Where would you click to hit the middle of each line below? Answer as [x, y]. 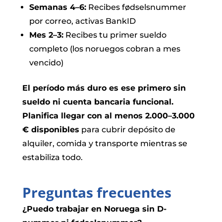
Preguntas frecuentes [97, 192]
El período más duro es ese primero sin [104, 88]
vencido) [46, 62]
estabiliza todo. [52, 157]
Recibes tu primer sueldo [115, 35]
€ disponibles [51, 129]
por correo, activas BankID [82, 21]
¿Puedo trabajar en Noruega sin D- [94, 209]
